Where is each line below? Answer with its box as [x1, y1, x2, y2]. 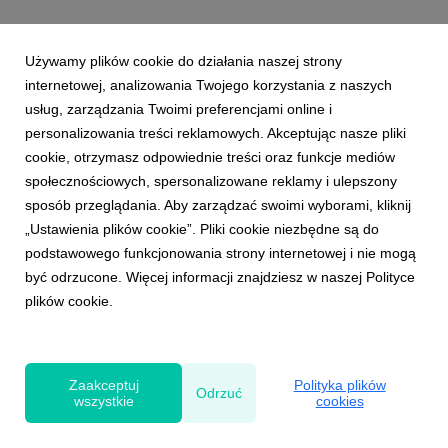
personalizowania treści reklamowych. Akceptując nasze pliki [25, 125, 406, 141]
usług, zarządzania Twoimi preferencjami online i [25, 101, 332, 117]
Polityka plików [293, 377, 386, 393]
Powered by [146, 358, 212, 373]
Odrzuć [196, 385, 243, 401]
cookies [315, 393, 364, 409]
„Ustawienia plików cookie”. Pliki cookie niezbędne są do [25, 221, 379, 237]
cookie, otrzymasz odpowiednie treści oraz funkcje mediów [25, 149, 395, 165]
